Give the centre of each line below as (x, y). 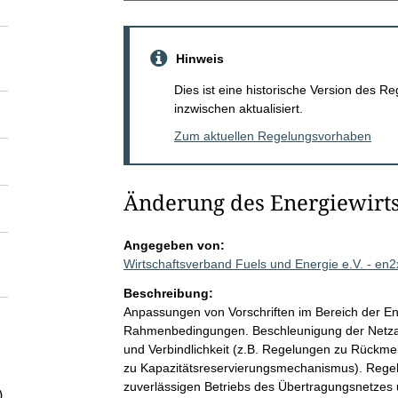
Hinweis (199, 58)
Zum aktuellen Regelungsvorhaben (272, 135)
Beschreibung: (168, 293)
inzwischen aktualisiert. (238, 108)
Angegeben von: (174, 245)
